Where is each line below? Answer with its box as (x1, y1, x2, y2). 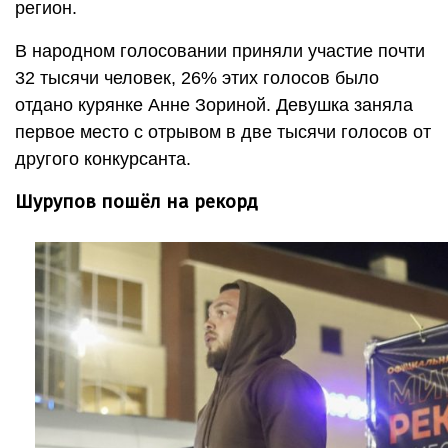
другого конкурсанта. (15, 149, 191, 170)
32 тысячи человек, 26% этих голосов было (15, 68, 379, 89)
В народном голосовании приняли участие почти (15, 41, 425, 62)
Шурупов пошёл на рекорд (15, 191, 258, 214)
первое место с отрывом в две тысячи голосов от (15, 122, 431, 143)
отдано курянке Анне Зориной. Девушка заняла (15, 95, 413, 116)
